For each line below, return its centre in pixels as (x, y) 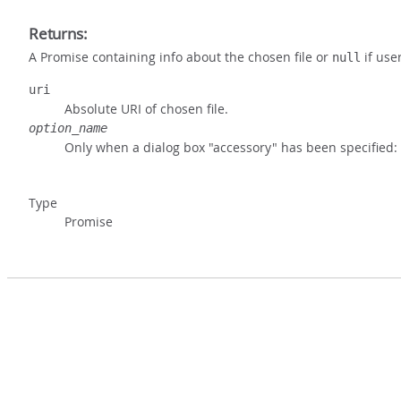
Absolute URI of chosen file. (146, 109)
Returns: (58, 34)
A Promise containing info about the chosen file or (180, 57)
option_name (68, 128)
